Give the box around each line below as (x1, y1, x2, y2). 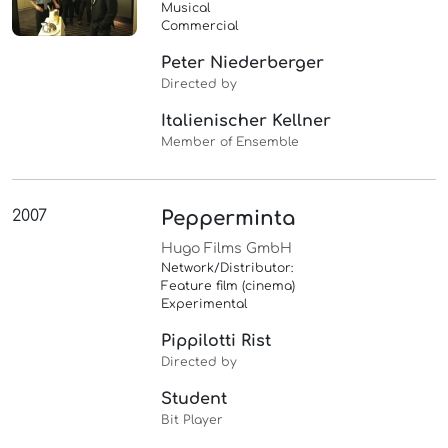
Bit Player (161, 413, 224, 428)
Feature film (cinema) (161, 279, 296, 294)
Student (161, 390, 228, 409)
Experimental (161, 297, 248, 312)
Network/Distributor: (161, 261, 294, 276)
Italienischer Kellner (161, 112, 332, 131)
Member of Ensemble (161, 135, 300, 150)
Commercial (161, 19, 239, 34)
